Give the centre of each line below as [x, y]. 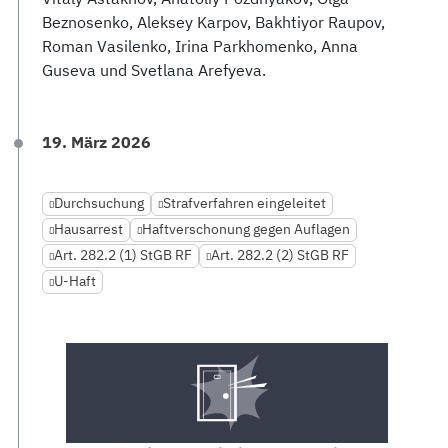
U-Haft [75, 281]
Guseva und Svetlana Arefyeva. [154, 70]
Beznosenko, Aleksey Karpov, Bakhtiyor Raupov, [213, 22]
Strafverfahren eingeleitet [244, 203]
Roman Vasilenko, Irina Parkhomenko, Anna [200, 46]
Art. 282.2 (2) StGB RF [280, 255]
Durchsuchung [99, 203]
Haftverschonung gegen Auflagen [246, 229]
